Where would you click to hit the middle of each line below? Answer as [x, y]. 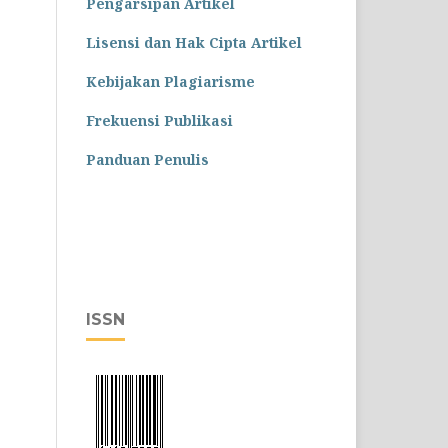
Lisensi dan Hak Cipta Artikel [194, 43]
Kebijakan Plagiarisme [170, 82]
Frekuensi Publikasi [159, 121]
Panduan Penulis [147, 160]
